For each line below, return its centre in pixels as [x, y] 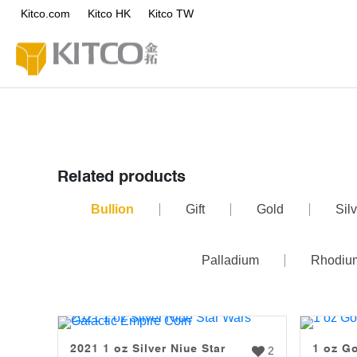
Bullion [112, 209]
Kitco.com [45, 14]
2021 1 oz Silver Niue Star [148, 348]
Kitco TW [171, 14]
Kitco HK [109, 14]
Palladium [230, 260]
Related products [122, 176]
